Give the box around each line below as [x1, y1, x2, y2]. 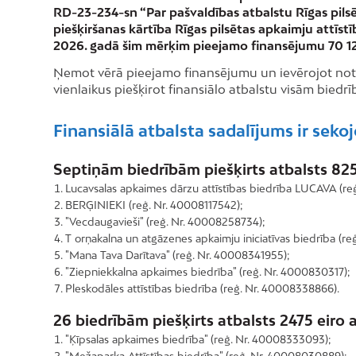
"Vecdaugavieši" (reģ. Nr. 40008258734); [65, 215, 265, 228]
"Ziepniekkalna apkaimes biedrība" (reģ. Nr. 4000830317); [65, 265, 350, 278]
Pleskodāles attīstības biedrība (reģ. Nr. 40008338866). [65, 281, 339, 295]
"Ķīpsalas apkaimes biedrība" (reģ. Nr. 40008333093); [65, 332, 331, 346]
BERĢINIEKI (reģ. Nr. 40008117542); [65, 198, 243, 211]
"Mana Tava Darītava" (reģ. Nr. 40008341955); [65, 248, 290, 261]
